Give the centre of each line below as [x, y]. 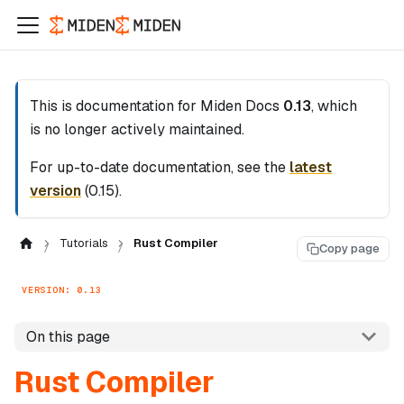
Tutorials [83, 243]
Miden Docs [240, 106]
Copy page [349, 249]
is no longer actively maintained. [137, 129]
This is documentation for [115, 106]
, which [334, 106]
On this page [68, 336]
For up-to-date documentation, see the [160, 167]
